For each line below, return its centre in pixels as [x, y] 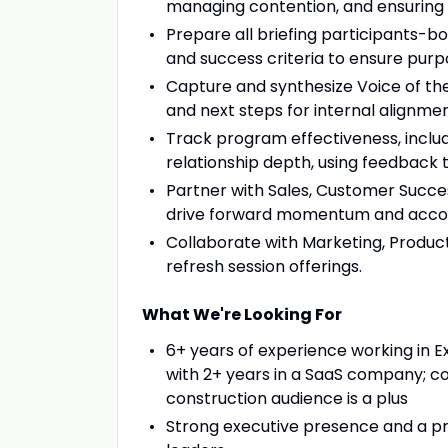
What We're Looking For [242, 314]
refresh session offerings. [264, 266]
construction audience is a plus [287, 398]
